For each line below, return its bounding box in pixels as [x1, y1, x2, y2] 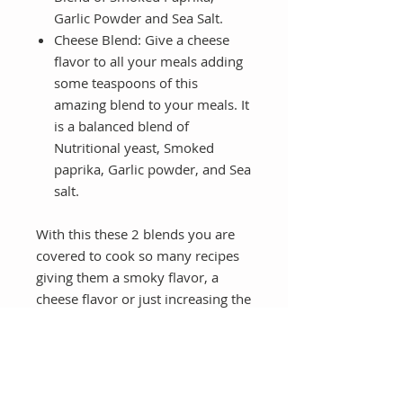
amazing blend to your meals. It [54, 95, 249, 114]
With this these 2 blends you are [36, 225, 235, 244]
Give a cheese [141, 31, 229, 49]
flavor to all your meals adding [54, 52, 243, 71]
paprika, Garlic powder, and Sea [54, 160, 251, 179]
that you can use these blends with [36, 376, 250, 395]
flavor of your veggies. [36, 311, 174, 330]
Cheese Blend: [54, 31, 141, 49]
